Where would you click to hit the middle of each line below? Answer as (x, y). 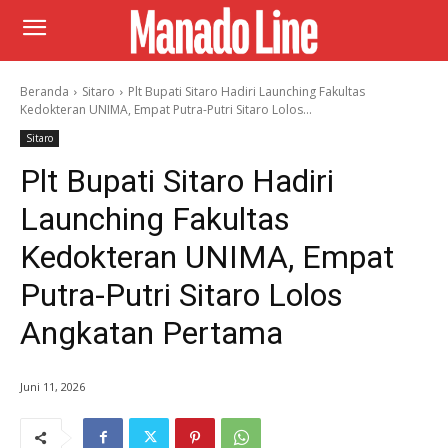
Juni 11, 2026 (52, 386)
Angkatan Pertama (151, 332)
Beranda (44, 91)
